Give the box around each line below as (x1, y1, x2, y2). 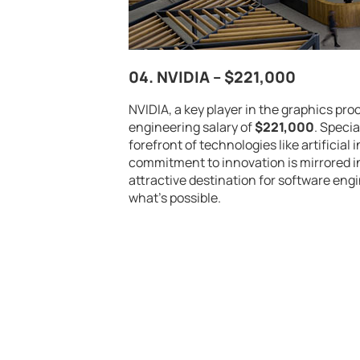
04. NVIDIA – (129, 67, 224, 88)
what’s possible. (129, 189, 221, 207)
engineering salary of (129, 118, 255, 137)
